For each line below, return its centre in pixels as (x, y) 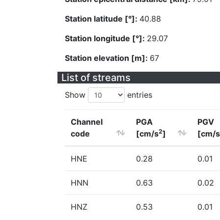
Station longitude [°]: (106, 38)
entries (138, 95)
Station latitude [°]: (102, 19)
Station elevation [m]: (107, 58)
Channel (87, 122)
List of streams (96, 78)
